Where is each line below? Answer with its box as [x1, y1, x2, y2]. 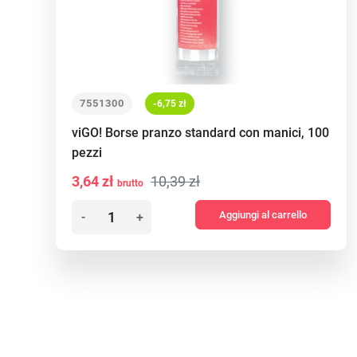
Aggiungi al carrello [219, 209, 307, 221]
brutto [117, 178, 143, 189]
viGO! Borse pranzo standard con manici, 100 [72, 125, 329, 140]
